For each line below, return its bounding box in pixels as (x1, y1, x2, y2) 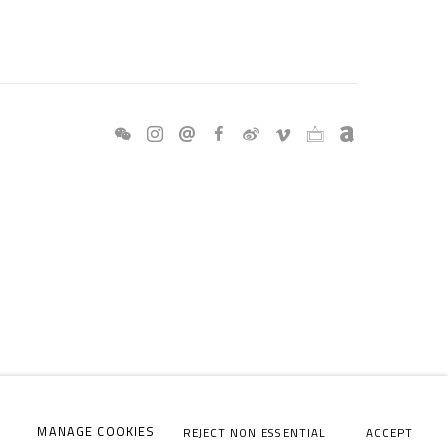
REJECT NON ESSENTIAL (182, 422, 326, 444)
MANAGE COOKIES (37, 420, 156, 443)
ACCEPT (365, 422, 413, 444)
